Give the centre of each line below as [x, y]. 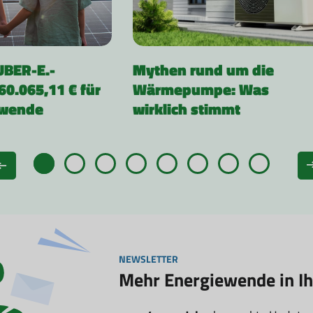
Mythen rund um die [203, 70]
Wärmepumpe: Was [201, 89]
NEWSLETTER [149, 259]
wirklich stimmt [186, 109]
